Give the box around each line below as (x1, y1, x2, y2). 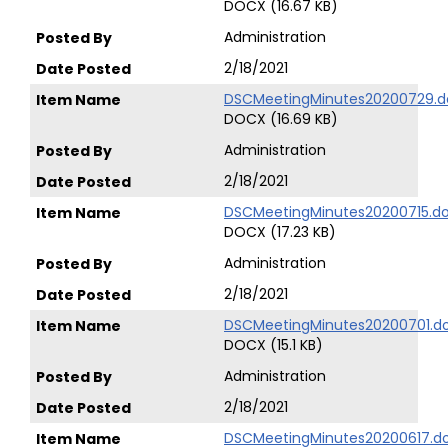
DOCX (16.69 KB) (224, 109, 338, 129)
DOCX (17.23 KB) (224, 222, 336, 242)
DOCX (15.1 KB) (224, 335, 323, 355)
